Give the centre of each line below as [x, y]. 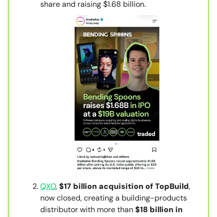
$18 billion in [159, 209]
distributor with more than [88, 209]
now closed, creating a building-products [114, 198]
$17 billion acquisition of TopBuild [124, 186]
